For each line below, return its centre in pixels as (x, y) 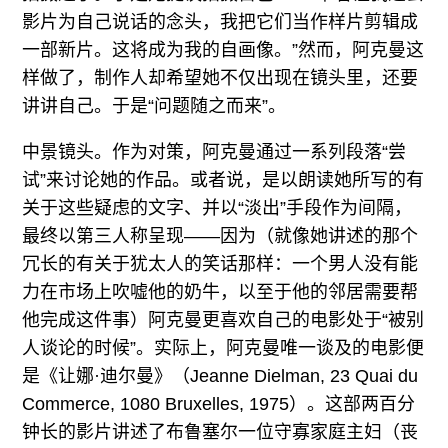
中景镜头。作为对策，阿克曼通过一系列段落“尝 (214, 152)
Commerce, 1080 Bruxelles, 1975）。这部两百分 (219, 404)
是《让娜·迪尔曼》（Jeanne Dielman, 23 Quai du (220, 376)
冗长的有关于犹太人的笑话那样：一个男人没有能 (220, 264)
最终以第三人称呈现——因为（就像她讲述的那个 (220, 236)
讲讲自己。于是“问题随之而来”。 (154, 106)
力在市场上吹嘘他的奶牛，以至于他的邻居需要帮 (220, 292)
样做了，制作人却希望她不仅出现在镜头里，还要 (220, 78)
